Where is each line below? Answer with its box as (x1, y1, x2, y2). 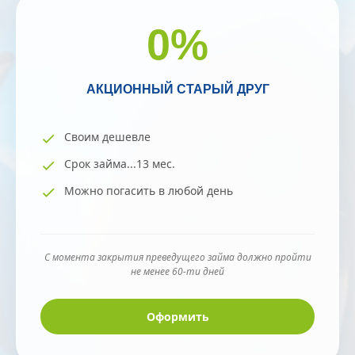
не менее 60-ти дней (131, 264, 224, 278)
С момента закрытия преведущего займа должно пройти (44, 250, 311, 264)
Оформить (146, 308, 209, 324)
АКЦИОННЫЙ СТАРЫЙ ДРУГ (86, 82, 269, 96)
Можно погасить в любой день (64, 182, 233, 198)
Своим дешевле (64, 128, 151, 144)
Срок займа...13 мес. (64, 155, 175, 171)
